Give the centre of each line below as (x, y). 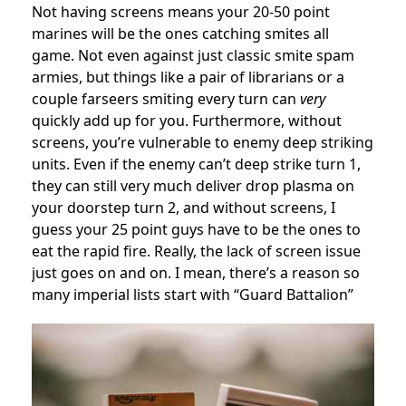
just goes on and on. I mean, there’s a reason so (196, 273)
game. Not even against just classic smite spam (193, 56)
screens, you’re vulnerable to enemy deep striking (203, 143)
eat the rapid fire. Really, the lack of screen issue (196, 251)
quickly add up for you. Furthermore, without (187, 121)
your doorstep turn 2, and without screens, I (184, 208)
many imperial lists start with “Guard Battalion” (193, 295)
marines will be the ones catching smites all (180, 34)
